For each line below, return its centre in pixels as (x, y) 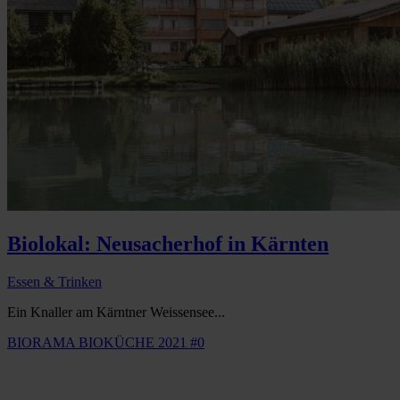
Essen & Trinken (54, 282)
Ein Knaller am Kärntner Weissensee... (116, 312)
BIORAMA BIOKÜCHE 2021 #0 (106, 343)
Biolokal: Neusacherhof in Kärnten (168, 244)
